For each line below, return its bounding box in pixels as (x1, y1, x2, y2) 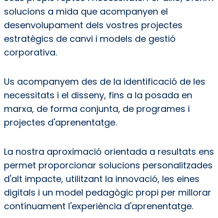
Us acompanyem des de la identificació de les (3, 75, 205, 88)
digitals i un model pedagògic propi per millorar (3, 186, 211, 199)
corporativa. (3, 46, 57, 59)
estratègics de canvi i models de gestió (3, 33, 176, 45)
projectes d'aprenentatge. (3, 116, 119, 129)
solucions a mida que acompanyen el (3, 5, 168, 18)
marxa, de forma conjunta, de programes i (3, 103, 190, 115)
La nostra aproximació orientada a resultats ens (3, 145, 214, 158)
